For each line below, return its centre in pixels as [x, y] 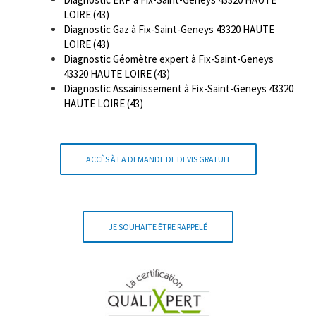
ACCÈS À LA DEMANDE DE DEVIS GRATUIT [158, 159]
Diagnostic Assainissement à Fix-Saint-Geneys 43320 [178, 88]
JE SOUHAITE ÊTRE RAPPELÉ [158, 226]
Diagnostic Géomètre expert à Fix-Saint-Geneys [169, 59]
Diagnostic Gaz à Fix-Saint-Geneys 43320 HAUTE [169, 29]
